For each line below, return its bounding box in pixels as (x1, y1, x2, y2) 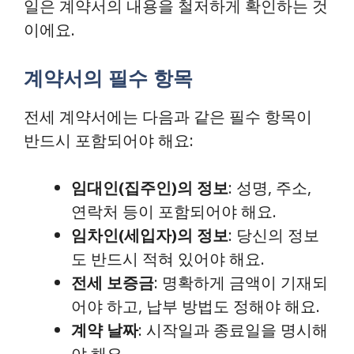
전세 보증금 (71, 272, 154, 293)
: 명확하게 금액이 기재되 (154, 272, 328, 293)
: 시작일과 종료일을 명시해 (138, 319, 328, 341)
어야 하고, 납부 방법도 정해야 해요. (71, 296, 320, 317)
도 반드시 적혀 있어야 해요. (71, 248, 265, 269)
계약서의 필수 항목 (24, 64, 193, 91)
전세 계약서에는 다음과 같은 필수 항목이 (24, 106, 312, 127)
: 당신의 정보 (228, 224, 319, 246)
